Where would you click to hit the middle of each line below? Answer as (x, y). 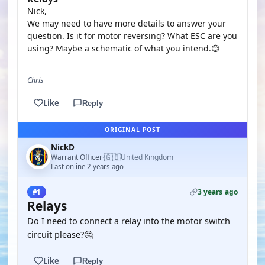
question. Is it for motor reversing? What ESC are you (132, 36)
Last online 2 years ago (87, 167)
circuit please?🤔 (60, 234)
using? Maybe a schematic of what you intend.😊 (124, 48)
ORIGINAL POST (132, 130)
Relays (47, 206)
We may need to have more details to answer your (127, 23)
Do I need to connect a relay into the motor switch (129, 221)
